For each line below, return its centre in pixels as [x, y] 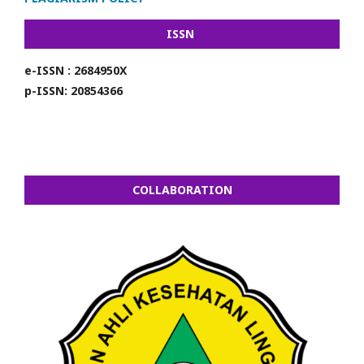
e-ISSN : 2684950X [76, 70]
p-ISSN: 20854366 [74, 90]
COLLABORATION [182, 189]
